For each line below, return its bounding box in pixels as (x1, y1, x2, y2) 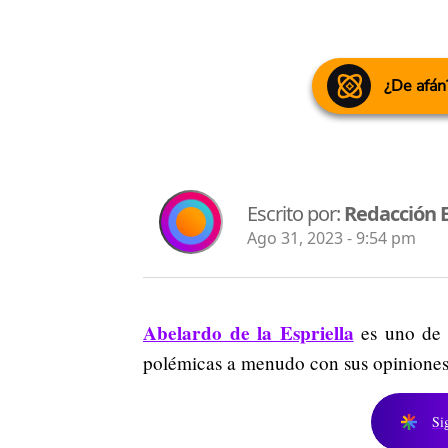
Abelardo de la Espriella (143, 319, 354, 348)
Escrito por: (247, 199, 344, 227)
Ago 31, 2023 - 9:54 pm (247, 226, 416, 249)
